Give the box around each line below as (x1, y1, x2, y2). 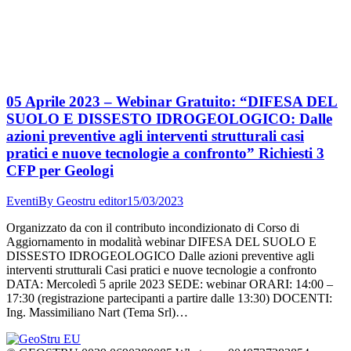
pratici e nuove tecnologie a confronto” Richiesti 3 (6, 144, 324, 161)
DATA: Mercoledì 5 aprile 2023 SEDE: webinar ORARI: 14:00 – (6, 277, 333, 291)
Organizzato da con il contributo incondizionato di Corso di (6, 220, 299, 234)
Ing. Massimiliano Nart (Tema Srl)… (6, 305, 188, 319)
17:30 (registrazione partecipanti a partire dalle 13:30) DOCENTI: (6, 291, 332, 305)
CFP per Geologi (6, 161, 114, 179)
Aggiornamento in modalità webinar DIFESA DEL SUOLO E (6, 234, 317, 248)
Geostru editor (56, 194, 127, 208)
